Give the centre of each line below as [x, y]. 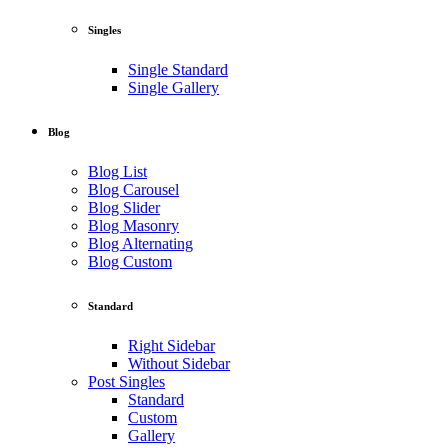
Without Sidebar [179, 363]
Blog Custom [130, 261]
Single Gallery [173, 87]
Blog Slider [124, 207]
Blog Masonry [133, 225]
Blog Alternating [140, 243]
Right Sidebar [171, 345]
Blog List [117, 171]
